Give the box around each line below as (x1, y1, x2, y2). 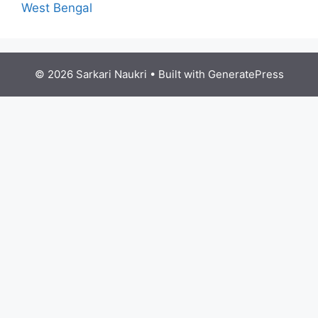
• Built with (146, 67, 208, 81)
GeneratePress (207, 67, 284, 81)
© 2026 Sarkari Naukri (34, 67, 147, 81)
